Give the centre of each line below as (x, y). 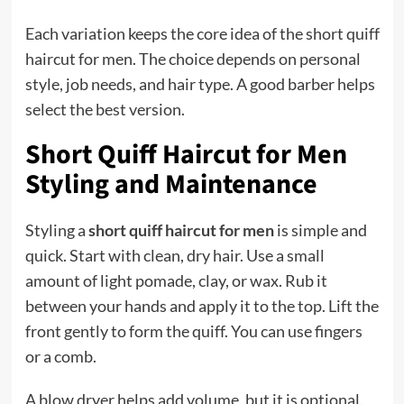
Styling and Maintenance (171, 184)
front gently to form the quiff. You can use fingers (193, 331)
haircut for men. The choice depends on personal (193, 58)
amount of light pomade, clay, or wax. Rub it (176, 280)
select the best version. (105, 109)
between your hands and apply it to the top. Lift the (202, 305)
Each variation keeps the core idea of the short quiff (202, 33)
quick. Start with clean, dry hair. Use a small (174, 255)
